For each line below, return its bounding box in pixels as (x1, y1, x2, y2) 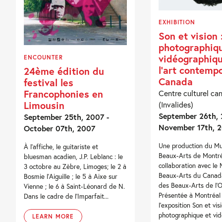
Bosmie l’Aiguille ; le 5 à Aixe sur (24, 171, 118, 181)
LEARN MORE (32, 212, 74, 220)
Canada (158, 75, 193, 88)
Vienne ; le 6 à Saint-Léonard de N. (24, 181, 125, 191)
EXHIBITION (158, 18, 196, 26)
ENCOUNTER (24, 53, 63, 61)
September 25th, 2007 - (24, 111, 110, 122)
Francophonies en (24, 87, 104, 100)
